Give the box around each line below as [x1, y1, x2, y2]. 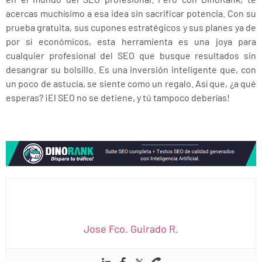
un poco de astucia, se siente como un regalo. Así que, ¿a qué [6, 77, 256, 89]
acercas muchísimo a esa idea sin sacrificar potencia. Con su [6, 7, 256, 19]
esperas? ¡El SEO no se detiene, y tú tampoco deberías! [6, 91, 230, 103]
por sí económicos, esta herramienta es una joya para [6, 35, 256, 47]
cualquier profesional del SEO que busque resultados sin [6, 49, 256, 61]
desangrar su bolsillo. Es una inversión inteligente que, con [6, 63, 256, 75]
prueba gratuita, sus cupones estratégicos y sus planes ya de [6, 21, 256, 33]
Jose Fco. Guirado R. [84, 222, 178, 236]
